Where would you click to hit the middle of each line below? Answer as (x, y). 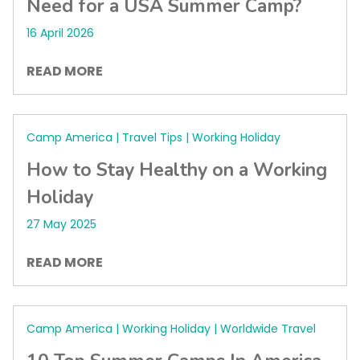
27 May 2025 (61, 224)
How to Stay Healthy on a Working (177, 170)
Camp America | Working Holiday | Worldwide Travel (171, 329)
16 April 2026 (60, 33)
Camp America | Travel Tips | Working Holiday (153, 137)
